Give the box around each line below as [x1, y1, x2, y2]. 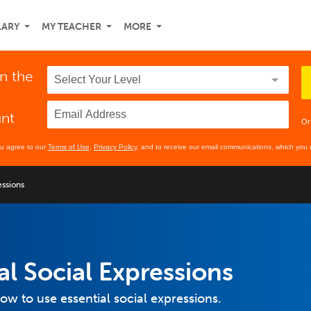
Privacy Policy [93, 143, 137, 151]
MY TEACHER [42, 21, 101, 33]
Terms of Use [47, 143, 90, 151]
